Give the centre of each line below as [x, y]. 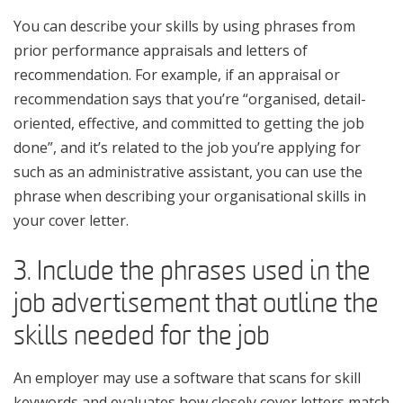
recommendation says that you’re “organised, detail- [190, 99]
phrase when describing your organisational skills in [190, 196]
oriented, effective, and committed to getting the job [189, 123]
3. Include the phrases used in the [192, 270]
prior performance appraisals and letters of [161, 50]
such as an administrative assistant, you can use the [188, 171]
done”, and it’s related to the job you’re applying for [187, 147]
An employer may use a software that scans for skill [187, 377]
